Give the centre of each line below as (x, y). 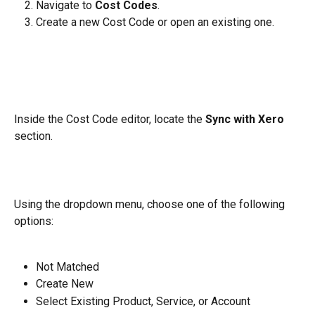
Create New (65, 284)
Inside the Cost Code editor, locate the (110, 120)
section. (33, 136)
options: (34, 221)
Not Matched (67, 266)
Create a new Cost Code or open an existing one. (155, 22)
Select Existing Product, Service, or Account (143, 301)
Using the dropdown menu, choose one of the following (151, 205)
